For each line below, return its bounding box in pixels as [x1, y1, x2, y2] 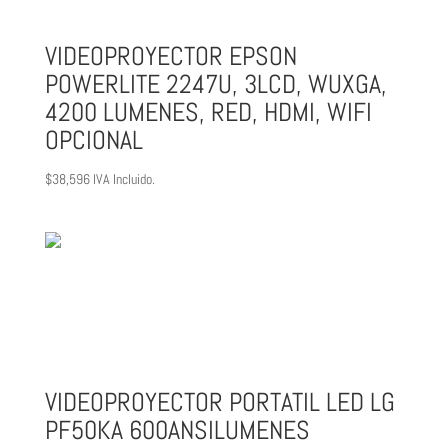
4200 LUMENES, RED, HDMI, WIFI [44, 95, 372, 129]
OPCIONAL [44, 123, 143, 157]
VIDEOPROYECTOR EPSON [44, 39, 297, 73]
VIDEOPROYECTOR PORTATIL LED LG [44, 385, 395, 419]
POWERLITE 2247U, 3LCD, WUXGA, [44, 67, 387, 101]
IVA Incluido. [92, 169, 155, 188]
